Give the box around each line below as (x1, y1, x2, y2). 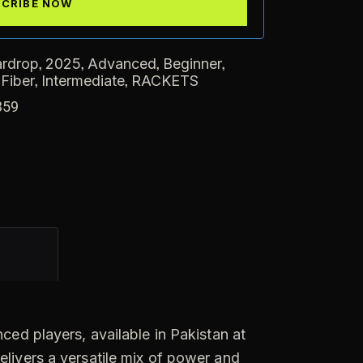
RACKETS (131, 71, 199, 89)
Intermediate (41, 71, 125, 89)
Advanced (88, 54, 156, 72)
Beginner (163, 54, 222, 72)
